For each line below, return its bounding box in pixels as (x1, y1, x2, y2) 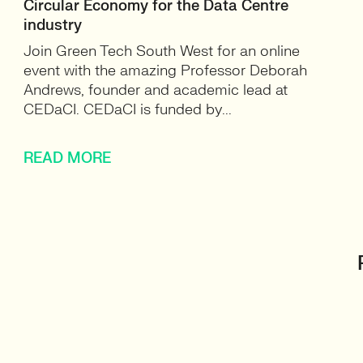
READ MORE (23, 149, 112, 168)
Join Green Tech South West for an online (23, 42, 301, 61)
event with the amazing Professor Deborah (23, 62, 308, 80)
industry (23, 16, 83, 35)
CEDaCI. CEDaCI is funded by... (23, 100, 233, 119)
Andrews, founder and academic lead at (23, 81, 288, 100)
